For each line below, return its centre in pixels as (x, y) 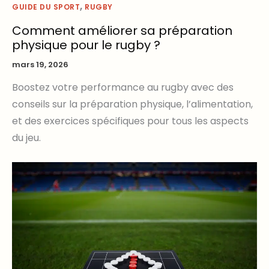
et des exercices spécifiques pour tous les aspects (130, 121)
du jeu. (26, 138)
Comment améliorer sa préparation (122, 30)
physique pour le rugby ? (86, 45)
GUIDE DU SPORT (46, 7)
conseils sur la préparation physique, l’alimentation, (132, 104)
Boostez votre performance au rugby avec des (123, 88)
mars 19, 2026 (40, 64)
